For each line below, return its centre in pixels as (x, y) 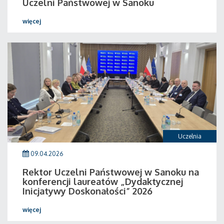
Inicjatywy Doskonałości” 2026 (87, 191)
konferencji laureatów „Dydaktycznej (103, 181)
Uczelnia (190, 136)
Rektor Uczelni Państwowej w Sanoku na (111, 172)
